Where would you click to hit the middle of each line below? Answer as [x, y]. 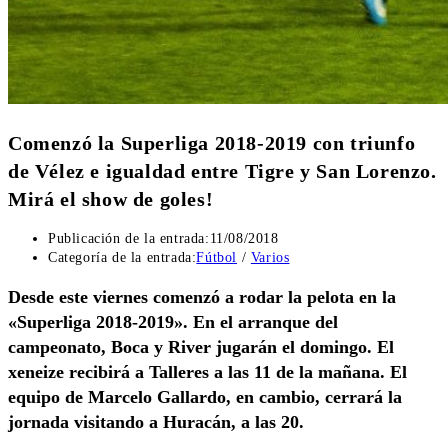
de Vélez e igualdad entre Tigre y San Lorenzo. [222, 170]
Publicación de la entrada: [129, 239]
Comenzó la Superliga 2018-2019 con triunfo [212, 142]
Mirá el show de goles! [111, 198]
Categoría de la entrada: [122, 258]
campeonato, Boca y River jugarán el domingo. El [201, 347]
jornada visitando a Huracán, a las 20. [156, 422]
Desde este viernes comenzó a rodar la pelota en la [202, 297]
